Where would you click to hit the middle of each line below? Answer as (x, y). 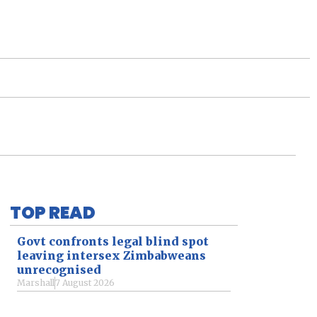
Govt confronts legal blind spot (113, 241)
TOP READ (53, 212)
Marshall (36, 282)
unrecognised (59, 269)
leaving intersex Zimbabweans (111, 255)
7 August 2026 (85, 282)
